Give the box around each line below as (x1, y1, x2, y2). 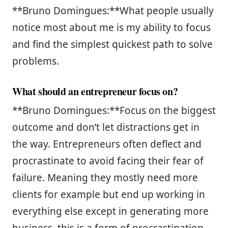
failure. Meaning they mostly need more (12, 170, 198, 184)
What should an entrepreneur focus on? (12, 83, 178, 99)
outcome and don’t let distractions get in (12, 120, 199, 134)
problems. (12, 54, 59, 68)
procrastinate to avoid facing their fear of (12, 154, 204, 167)
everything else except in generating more (12, 204, 209, 218)
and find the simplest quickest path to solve (12, 37, 213, 51)
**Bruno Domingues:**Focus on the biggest (12, 103, 216, 117)
